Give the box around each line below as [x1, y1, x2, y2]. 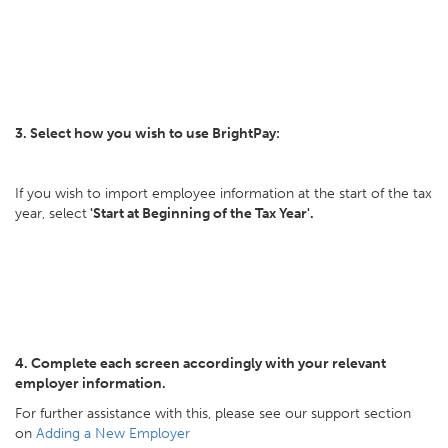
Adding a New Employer [36, 425, 190, 442]
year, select [15, 205, 87, 222]
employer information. [15, 375, 166, 392]
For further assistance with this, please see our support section [15, 405, 411, 422]
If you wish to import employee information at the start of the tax [15, 185, 432, 202]
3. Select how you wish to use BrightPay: [15, 125, 280, 142]
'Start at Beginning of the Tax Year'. [87, 205, 314, 222]
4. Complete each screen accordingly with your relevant [15, 355, 386, 372]
